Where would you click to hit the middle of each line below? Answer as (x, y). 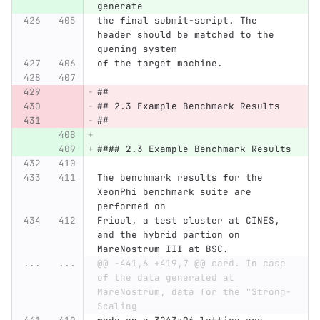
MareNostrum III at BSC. (162, 249)
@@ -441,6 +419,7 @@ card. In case (191, 264)
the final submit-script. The (180, 21)
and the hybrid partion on (171, 235)
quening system (137, 49)
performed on (131, 206)
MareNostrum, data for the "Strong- (194, 292)
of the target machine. (160, 64)
